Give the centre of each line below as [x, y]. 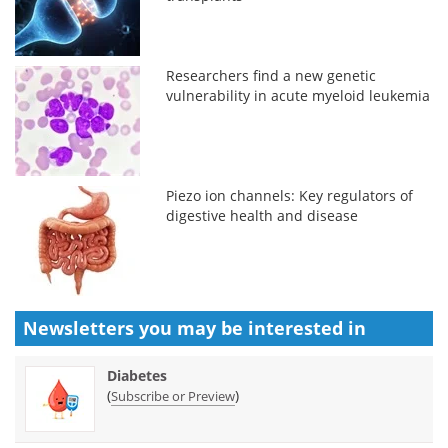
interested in [307, 327]
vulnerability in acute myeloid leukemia [298, 95]
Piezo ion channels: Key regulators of [290, 195]
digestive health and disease [262, 215]
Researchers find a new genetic [271, 75]
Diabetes [137, 375]
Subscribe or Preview [173, 395]
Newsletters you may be [135, 327]
